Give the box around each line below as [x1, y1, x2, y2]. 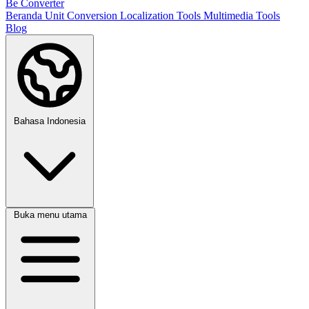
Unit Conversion [45, 10, 120, 21]
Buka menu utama [14, 210, 87, 220]
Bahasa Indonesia [14, 116, 86, 126]
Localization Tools [120, 10, 203, 21]
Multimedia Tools [203, 10, 280, 21]
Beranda [6, 10, 45, 21]
